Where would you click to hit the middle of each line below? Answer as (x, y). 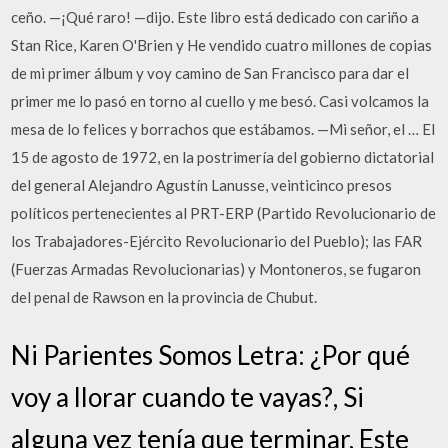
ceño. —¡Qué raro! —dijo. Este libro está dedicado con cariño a (215, 17)
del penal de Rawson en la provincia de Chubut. (164, 297)
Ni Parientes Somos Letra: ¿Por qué (211, 354)
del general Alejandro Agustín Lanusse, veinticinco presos (202, 185)
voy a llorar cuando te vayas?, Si (188, 396)
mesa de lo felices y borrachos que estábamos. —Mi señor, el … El (223, 129)
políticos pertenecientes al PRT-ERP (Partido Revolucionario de (224, 213)
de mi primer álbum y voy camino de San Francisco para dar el (210, 73)
